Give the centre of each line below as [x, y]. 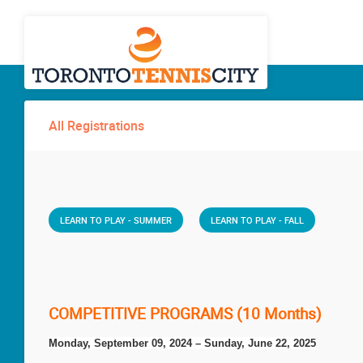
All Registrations [96, 126]
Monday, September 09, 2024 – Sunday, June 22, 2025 [182, 344]
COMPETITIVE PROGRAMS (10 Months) [185, 314]
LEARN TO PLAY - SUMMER [116, 220]
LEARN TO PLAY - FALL [257, 220]
